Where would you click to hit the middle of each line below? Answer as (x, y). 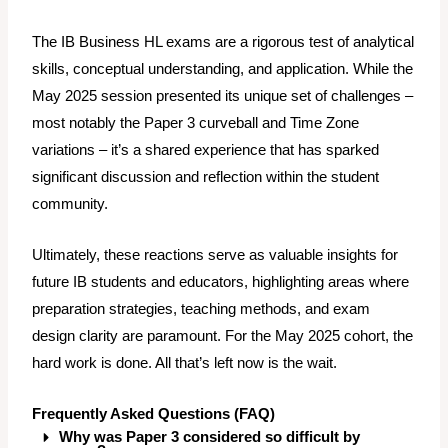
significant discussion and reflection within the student (206, 177)
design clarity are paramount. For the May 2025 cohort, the (223, 336)
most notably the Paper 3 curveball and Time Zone (196, 123)
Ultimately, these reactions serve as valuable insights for (215, 255)
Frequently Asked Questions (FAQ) (154, 414)
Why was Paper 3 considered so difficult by (210, 437)
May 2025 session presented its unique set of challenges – (223, 96)
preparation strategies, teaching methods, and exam (201, 309)
